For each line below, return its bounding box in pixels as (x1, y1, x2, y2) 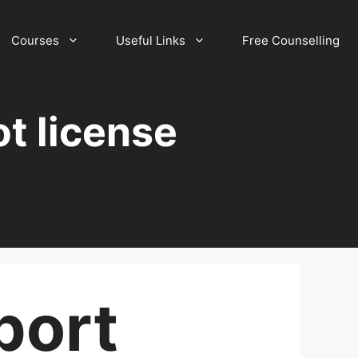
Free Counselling (242, 33, 340, 48)
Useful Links (116, 33, 185, 48)
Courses (11, 33, 59, 48)
